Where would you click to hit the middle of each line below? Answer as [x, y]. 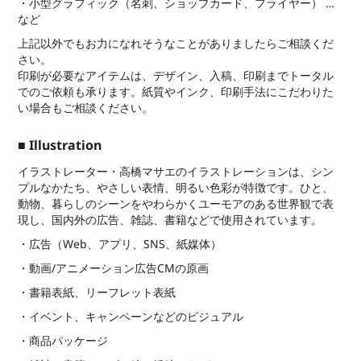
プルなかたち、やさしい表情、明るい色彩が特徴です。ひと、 [176, 188]
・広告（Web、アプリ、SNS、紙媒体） [120, 244]
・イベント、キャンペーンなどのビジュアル [131, 317]
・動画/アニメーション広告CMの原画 [114, 268]
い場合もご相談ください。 [86, 108]
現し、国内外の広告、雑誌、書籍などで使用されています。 [170, 220]
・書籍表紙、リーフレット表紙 [97, 293]
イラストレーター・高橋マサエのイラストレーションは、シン [176, 172]
